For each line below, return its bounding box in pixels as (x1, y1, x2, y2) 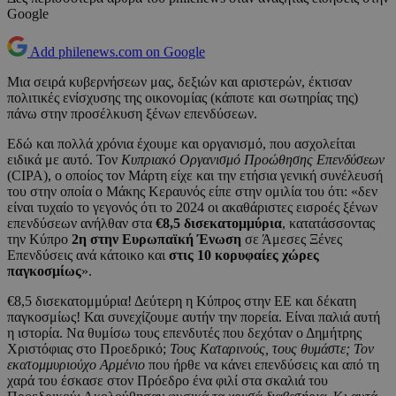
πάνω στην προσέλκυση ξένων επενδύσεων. (7, 106, 257, 122)
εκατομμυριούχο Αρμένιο (7, 357, 145, 373)
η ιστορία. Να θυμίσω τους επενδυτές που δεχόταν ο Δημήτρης (7, 325, 362, 341)
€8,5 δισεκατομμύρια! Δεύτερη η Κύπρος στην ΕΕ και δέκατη (7, 293, 356, 309)
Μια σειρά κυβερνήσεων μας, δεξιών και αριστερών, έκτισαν (7, 74, 352, 90)
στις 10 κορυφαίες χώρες (169, 247, 319, 263)
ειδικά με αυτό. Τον (7, 152, 121, 168)
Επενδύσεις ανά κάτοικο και (7, 247, 169, 263)
